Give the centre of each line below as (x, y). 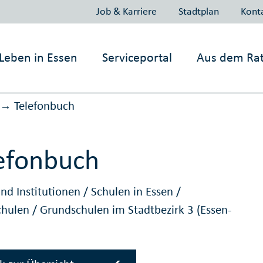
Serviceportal (137, 57)
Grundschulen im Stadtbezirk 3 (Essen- (136, 209)
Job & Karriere (126, 11)
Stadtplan (198, 11)
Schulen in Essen (134, 191)
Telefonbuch (44, 106)
